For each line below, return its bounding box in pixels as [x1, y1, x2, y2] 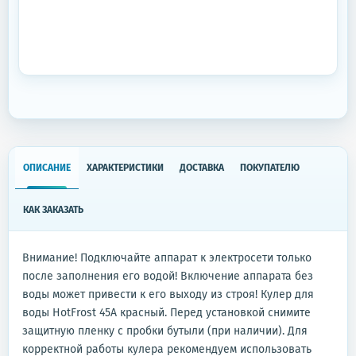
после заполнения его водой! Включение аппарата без [22, 269, 313, 283]
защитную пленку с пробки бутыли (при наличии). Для [22, 324, 308, 338]
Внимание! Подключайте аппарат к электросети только [22, 251, 311, 265]
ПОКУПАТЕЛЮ [240, 162, 300, 173]
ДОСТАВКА [180, 162, 224, 173]
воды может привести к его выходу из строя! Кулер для [22, 288, 314, 301]
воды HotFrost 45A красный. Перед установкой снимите [22, 306, 311, 319]
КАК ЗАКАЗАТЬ [23, 204, 83, 215]
